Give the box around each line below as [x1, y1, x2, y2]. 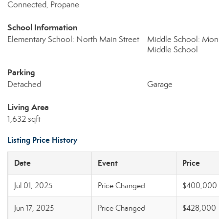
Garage [147, 79, 173, 89]
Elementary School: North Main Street [7, 34, 139, 44]
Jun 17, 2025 [14, 203, 54, 213]
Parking [7, 67, 35, 78]
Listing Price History [7, 135, 77, 145]
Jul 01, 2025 [14, 181, 52, 190]
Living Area [7, 102, 49, 112]
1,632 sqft [7, 114, 41, 124]
